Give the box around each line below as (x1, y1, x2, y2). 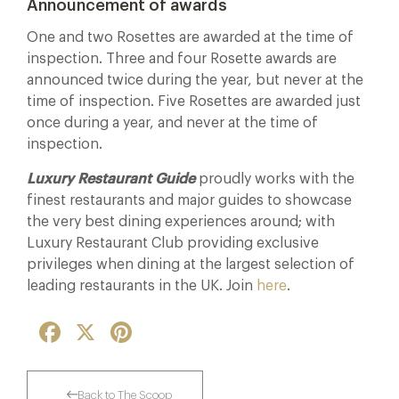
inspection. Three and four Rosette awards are (27, 52, 337, 66)
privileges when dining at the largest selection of (27, 257, 354, 272)
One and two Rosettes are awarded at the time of (27, 30, 354, 45)
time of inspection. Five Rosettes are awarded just (27, 94, 361, 109)
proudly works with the (195, 172, 354, 186)
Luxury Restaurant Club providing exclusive (27, 236, 319, 250)
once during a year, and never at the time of (27, 116, 318, 130)
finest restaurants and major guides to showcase (27, 193, 352, 208)
